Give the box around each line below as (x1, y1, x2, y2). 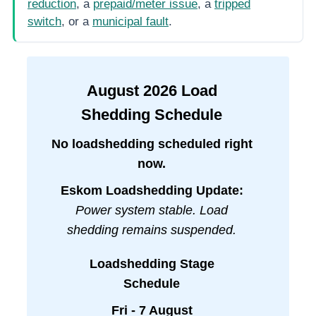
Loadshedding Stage (89, 257, 214, 272)
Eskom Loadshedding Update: (60, 183, 243, 198)
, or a (61, 15, 89, 29)
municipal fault (92, 15, 169, 29)
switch (28, 15, 61, 29)
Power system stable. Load (75, 203, 228, 218)
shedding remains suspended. (67, 223, 236, 238)
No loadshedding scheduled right (51, 137, 253, 152)
